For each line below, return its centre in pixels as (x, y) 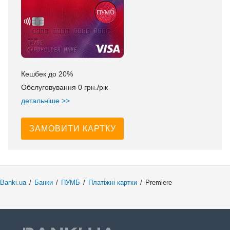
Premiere (159, 183)
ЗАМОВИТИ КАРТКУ (72, 129)
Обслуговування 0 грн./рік (64, 87)
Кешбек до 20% (47, 74)
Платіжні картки (113, 183)
